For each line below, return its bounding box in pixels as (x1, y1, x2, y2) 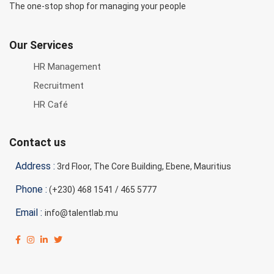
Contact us (9, 136, 66, 149)
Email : (15, 207, 45, 218)
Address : (15, 160, 55, 172)
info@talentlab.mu (45, 208, 118, 218)
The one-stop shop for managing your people (9, 1, 186, 11)
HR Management (34, 61, 101, 72)
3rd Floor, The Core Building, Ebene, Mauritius (55, 161, 231, 171)
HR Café (34, 99, 68, 110)
